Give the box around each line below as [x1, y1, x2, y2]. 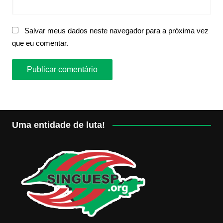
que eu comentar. [11, 38, 68, 47]
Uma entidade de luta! [11, 119, 105, 130]
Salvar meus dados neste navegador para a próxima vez [24, 26, 209, 35]
